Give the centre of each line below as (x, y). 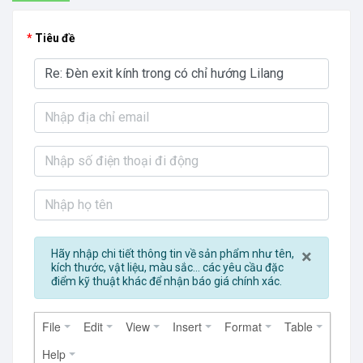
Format (243, 327)
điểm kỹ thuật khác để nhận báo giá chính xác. (167, 281)
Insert (187, 327)
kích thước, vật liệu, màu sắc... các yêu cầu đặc (167, 267)
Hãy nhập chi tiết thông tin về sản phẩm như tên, (173, 254)
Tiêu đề (55, 38)
